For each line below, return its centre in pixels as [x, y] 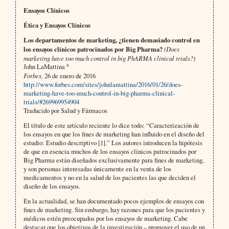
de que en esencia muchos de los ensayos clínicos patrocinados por [110, 152]
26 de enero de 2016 [69, 76]
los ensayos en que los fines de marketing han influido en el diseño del [114, 134]
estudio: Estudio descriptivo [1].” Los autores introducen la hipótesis [113, 143]
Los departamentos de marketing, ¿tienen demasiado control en [111, 40]
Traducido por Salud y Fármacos [65, 111]
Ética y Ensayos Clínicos [57, 25]
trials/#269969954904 [51, 102]
